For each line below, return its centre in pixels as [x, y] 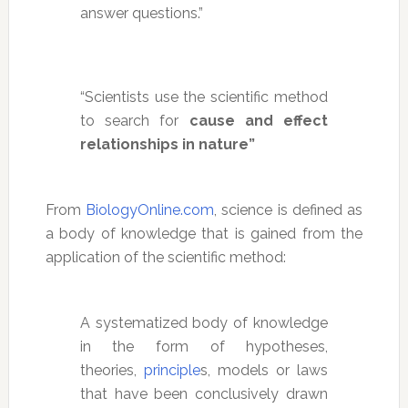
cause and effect [259, 120]
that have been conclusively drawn [204, 393]
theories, [112, 370]
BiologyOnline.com [150, 209]
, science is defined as [289, 209]
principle [172, 370]
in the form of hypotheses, [204, 346]
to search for [134, 120]
